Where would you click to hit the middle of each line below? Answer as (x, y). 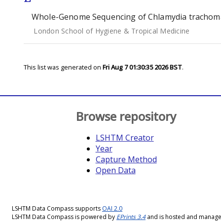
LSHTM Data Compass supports (57, 208)
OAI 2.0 (112, 208)
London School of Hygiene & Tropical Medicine (112, 31)
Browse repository (126, 116)
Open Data (115, 170)
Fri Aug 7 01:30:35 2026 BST (142, 67)
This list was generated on (63, 67)
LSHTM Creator (125, 138)
